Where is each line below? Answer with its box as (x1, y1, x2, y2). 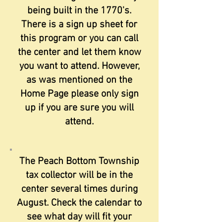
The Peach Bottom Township (19, 156, 139, 167)
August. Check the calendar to (17, 197, 142, 209)
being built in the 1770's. (27, 5, 131, 17)
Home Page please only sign (20, 88, 139, 100)
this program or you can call (20, 33, 138, 45)
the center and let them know (17, 47, 141, 58)
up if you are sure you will (25, 102, 134, 114)
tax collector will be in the (26, 169, 133, 181)
